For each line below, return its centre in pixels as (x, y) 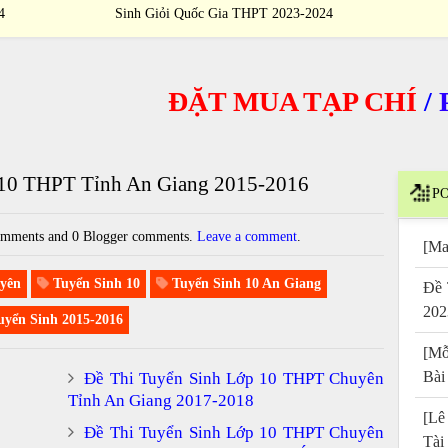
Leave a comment (247, 236)
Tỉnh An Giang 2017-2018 (161, 400)
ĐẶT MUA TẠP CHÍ (229, 101)
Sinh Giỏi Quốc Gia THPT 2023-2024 (223, 13)
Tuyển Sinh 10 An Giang (244, 283)
